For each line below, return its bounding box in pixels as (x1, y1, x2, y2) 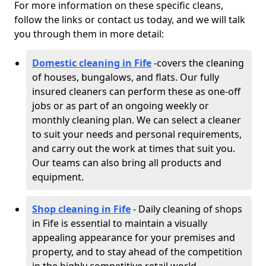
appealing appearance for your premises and (32, 231, 235, 244)
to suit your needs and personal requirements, (32, 128, 242, 141)
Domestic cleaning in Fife (32, 56, 151, 69)
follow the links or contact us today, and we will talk (14, 13, 245, 26)
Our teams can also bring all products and (32, 156, 221, 169)
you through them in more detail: (14, 27, 164, 40)
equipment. (32, 170, 84, 183)
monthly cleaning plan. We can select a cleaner (32, 113, 241, 126)
